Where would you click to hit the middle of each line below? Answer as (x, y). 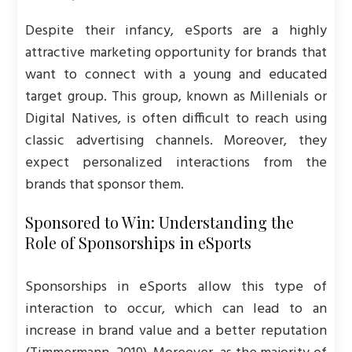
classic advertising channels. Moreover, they (176, 141)
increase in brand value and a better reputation (176, 331)
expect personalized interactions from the (176, 163)
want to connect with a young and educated (176, 75)
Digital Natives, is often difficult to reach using (176, 119)
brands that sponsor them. (105, 185)
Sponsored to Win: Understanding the (160, 222)
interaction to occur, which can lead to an (176, 309)
